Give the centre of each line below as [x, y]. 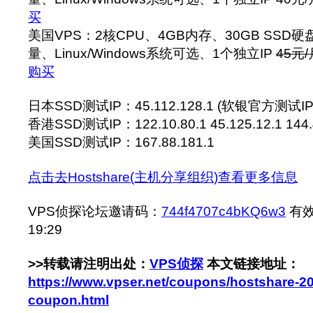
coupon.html [68, 300]
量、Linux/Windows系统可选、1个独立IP [152, 53]
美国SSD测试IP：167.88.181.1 [121, 143]
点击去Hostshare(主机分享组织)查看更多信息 [163, 177]
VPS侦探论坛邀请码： [95, 212]
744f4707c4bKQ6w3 [224, 212]
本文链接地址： [252, 264]
